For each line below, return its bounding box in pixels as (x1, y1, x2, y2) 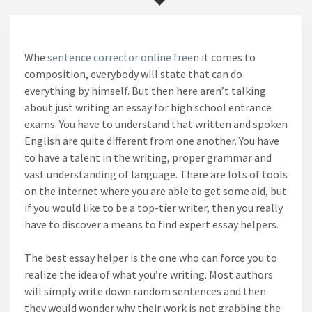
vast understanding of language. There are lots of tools (24, 167, 288, 181)
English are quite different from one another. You (24, 134, 255, 148)
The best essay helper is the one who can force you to (24, 251, 277, 265)
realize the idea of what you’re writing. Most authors (24, 267, 273, 281)
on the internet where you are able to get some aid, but (24, 184, 287, 198)
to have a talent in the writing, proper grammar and (24, 150, 272, 164)
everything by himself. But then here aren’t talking (24, 84, 266, 97)
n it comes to (193, 50, 256, 64)
